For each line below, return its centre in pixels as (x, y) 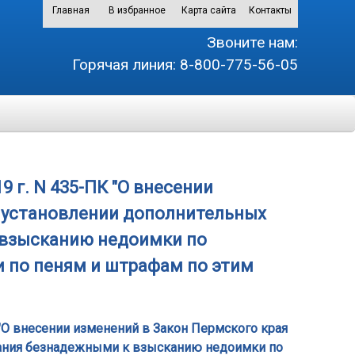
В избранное (137, 10)
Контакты (270, 10)
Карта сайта (209, 10)
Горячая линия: (124, 65)
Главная (71, 10)
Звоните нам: (252, 42)
